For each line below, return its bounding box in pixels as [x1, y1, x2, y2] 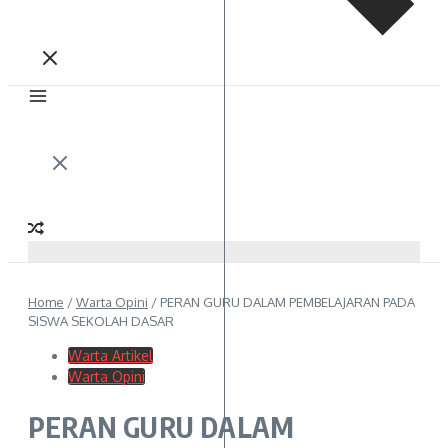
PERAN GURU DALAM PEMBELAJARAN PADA [160, 294, 415, 310]
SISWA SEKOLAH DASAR [28, 313, 174, 329]
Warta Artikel [68, 347, 153, 364]
